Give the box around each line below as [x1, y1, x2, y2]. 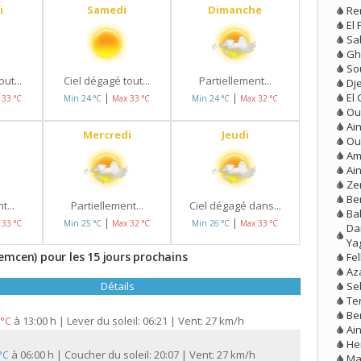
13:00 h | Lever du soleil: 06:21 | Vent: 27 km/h [23, 313, 244, 329]
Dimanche [208, 2, 263, 18]
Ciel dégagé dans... [189, 197, 281, 213]
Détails [100, 279, 135, 294]
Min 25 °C [64, 217, 105, 229]
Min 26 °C [192, 217, 233, 229]
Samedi [87, 2, 127, 18]
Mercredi [82, 127, 131, 142]
